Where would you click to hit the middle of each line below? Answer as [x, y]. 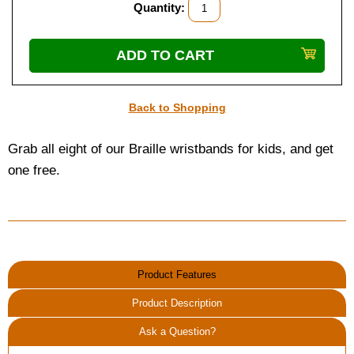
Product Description [177, 303]
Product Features [177, 275]
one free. [34, 170]
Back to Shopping [177, 107]
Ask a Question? [177, 331]
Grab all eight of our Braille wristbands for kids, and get [171, 149]
